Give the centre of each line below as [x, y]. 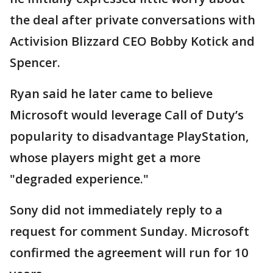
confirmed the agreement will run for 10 [129, 253]
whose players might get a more [105, 158]
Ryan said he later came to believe [111, 94]
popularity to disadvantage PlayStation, [129, 136]
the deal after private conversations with [133, 20]
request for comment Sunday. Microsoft [129, 232]
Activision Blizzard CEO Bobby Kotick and [132, 41]
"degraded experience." [79, 179]
